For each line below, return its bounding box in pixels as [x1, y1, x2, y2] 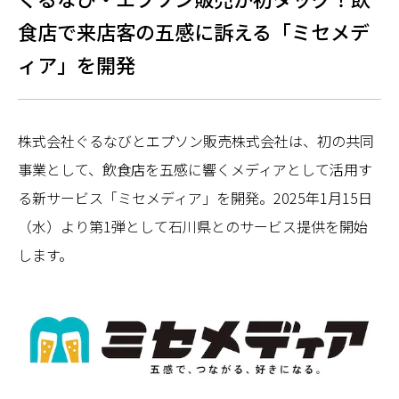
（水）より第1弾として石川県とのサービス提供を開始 [18, 216, 368, 237]
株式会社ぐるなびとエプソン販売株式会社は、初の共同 [18, 130, 374, 151]
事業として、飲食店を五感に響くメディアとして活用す [18, 159, 372, 180]
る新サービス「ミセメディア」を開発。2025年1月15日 [18, 187, 372, 208]
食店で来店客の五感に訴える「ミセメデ [18, 17, 370, 45]
